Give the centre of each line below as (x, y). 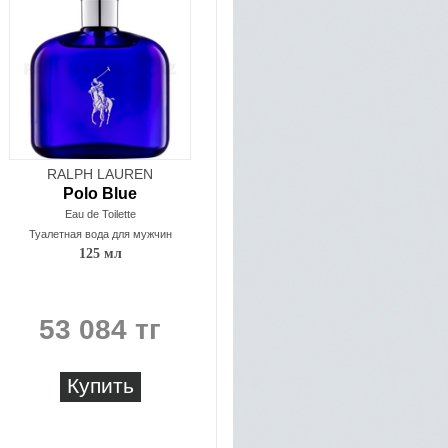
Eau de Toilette (100, 214)
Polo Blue (100, 193)
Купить (100, 385)
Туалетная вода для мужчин (100, 234)
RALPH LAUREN (100, 174)
